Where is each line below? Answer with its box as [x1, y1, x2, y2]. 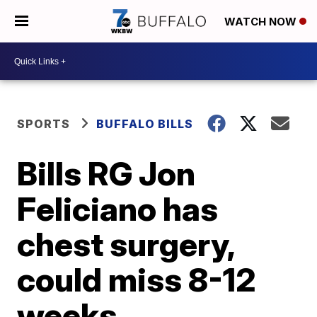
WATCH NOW [224, 15, 299, 29]
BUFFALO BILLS [96, 117, 194, 131]
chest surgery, [17, 224, 235, 264]
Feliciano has [17, 189, 219, 229]
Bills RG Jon [17, 154, 196, 193]
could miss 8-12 [17, 260, 257, 299]
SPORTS [17, 117, 71, 131]
